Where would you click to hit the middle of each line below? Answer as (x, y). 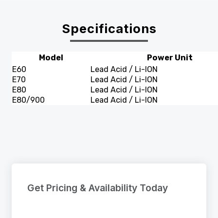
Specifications (109, 29)
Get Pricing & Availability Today (98, 188)
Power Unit (170, 58)
